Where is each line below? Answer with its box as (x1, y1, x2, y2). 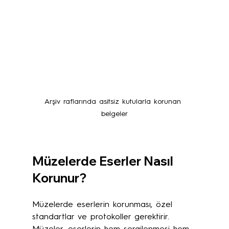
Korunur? (32, 170, 86, 186)
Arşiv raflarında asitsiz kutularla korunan (44, 98, 185, 105)
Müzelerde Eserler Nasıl (32, 153, 176, 169)
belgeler (101, 110, 128, 118)
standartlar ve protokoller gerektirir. (32, 213, 173, 221)
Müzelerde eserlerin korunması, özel (32, 200, 176, 209)
